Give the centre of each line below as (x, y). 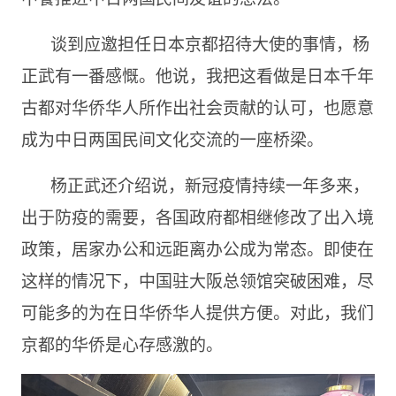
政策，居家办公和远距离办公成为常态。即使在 (197, 248)
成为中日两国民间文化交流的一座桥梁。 (172, 139)
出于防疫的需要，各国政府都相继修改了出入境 (197, 217)
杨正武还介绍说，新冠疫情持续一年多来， (209, 185)
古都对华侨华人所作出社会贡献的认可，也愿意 (197, 107)
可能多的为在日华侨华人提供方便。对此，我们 (197, 312)
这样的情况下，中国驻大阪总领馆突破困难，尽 (197, 280)
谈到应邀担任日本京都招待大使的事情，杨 (209, 43)
